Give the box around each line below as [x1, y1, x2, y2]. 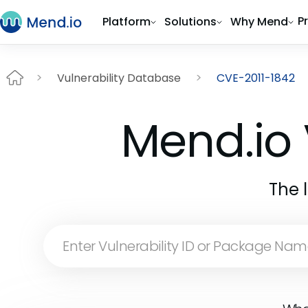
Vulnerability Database [57, 69, 181, 86]
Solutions [164, 14, 217, 30]
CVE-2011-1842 [217, 69, 295, 86]
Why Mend [230, 14, 288, 30]
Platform [102, 14, 151, 30]
